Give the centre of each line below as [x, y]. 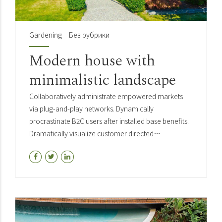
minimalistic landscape [103, 81]
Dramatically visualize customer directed [91, 134]
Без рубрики [89, 35]
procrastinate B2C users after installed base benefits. [109, 121]
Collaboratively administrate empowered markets [106, 96]
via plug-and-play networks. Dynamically [91, 109]
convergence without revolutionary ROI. [91, 146]
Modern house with [92, 61]
